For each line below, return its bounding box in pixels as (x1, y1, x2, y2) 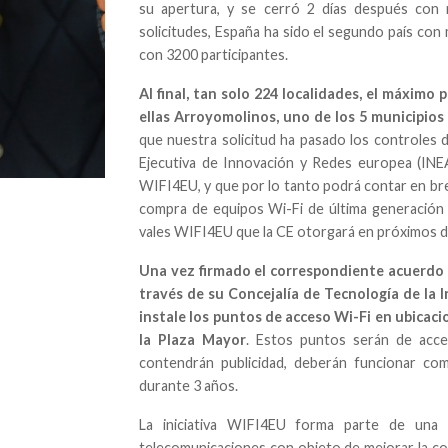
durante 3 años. (139, 376, 239, 394)
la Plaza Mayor (139, 330, 247, 348)
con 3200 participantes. (139, 45, 289, 63)
